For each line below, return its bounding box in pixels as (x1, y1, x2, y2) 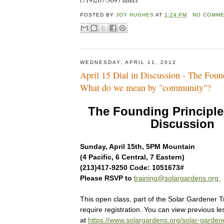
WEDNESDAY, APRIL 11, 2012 (80, 59, 176, 65)
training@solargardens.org (134, 174, 220, 182)
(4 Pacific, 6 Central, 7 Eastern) (80, 153, 184, 161)
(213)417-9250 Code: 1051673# (80, 163, 184, 172)
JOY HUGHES (116, 12, 154, 18)
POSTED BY (80, 12, 116, 18)
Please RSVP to (80, 174, 134, 182)
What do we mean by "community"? (80, 81, 211, 94)
